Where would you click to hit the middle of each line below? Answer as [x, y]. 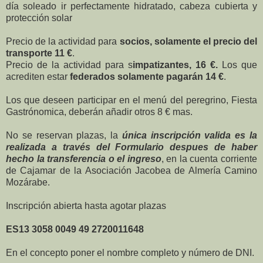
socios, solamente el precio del [188, 41]
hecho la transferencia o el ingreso [84, 159]
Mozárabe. [28, 182]
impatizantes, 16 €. [177, 65]
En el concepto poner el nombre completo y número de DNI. [130, 252]
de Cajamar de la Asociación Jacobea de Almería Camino [131, 170]
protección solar [39, 18]
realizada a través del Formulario [85, 147]
